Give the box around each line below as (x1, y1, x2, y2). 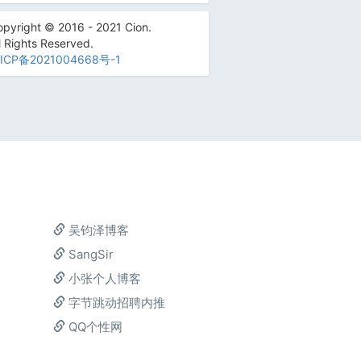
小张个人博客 (65, 271, 141, 286)
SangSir (65, 247, 114, 262)
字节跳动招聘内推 (65, 295, 165, 310)
